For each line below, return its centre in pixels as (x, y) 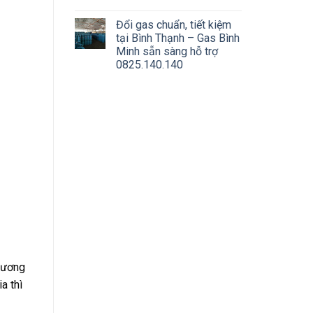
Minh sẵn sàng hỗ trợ (167, 52)
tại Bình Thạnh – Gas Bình (178, 38)
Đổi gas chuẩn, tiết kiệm (174, 25)
